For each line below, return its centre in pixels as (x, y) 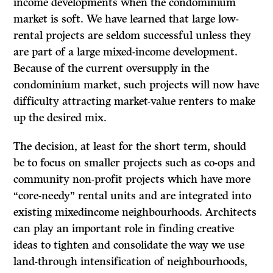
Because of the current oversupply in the (112, 69)
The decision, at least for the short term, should (130, 147)
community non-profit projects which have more (132, 179)
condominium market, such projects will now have (136, 85)
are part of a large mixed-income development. (126, 52)
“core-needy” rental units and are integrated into (133, 196)
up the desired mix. (60, 118)
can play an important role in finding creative (124, 229)
